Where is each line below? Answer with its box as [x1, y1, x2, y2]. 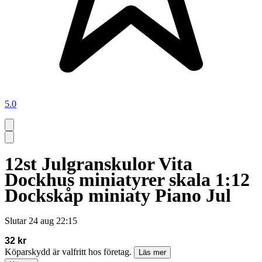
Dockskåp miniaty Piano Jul [5, 184, 231, 206]
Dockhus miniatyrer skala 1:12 [5, 168, 250, 190]
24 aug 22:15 [29, 216, 77, 226]
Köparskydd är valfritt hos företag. [5, 247, 134, 257]
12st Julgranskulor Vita [5, 153, 192, 174]
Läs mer [139, 248, 166, 257]
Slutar [5, 216, 26, 226]
